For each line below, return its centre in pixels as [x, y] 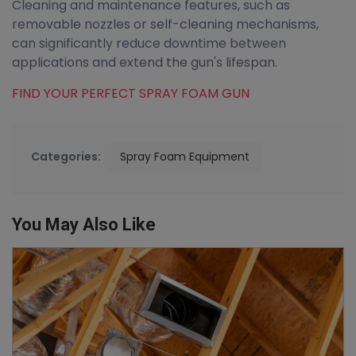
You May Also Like [84, 224]
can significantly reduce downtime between [149, 43]
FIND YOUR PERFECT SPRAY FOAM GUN [131, 93]
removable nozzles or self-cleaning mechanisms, [165, 24]
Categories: [66, 157]
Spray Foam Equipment [185, 157]
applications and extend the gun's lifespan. [145, 62]
